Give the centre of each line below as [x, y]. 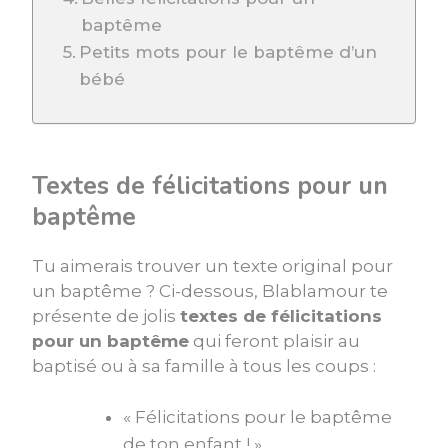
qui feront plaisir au [274, 340]
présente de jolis [106, 315]
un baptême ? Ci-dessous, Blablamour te [210, 290]
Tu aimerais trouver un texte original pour [212, 265]
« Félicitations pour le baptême [257, 416]
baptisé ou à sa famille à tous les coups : [204, 365]
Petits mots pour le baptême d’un [228, 51]
